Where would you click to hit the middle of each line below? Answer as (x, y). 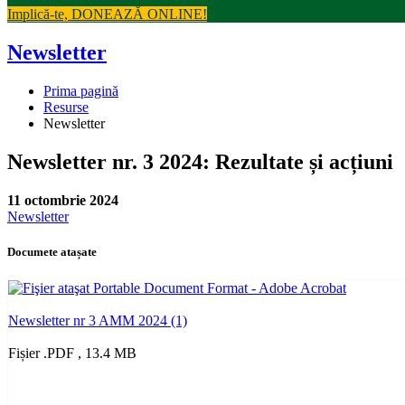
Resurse (66, 107)
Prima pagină (81, 90)
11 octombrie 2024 (63, 200)
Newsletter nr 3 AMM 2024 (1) (98, 321)
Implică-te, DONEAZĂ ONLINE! (107, 14)
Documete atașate (52, 251)
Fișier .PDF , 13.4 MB (72, 353)
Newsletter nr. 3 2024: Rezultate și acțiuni (200, 161)
